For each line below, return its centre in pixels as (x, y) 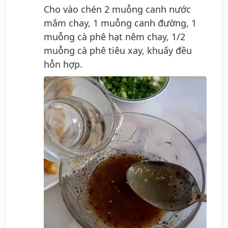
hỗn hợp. (63, 64)
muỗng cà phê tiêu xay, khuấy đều (118, 50)
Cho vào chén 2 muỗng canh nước (117, 9)
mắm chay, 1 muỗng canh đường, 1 (120, 23)
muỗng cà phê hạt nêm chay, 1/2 (115, 36)
